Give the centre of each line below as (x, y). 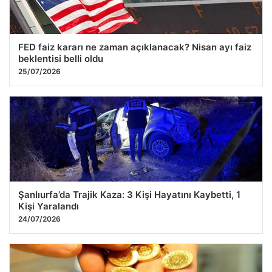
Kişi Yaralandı (49, 206)
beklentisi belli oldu (61, 59)
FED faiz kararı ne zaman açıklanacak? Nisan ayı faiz (135, 47)
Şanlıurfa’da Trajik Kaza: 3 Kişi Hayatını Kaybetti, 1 (129, 195)
